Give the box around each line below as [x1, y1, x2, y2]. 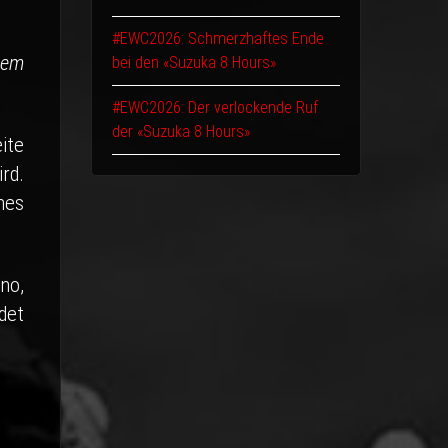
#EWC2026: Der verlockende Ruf [111, 98, 318, 117]
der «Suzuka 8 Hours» [111, 122, 250, 141]
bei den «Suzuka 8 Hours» [111, 53, 276, 72]
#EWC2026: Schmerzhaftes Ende [111, 29, 324, 48]
